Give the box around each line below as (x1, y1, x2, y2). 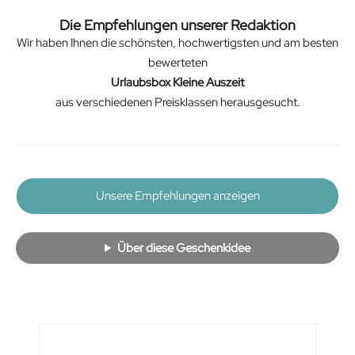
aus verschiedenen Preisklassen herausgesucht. (55, 94, 300, 110)
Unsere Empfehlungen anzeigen (95, 188, 260, 204)
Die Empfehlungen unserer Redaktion (59, 15, 296, 34)
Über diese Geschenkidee (116, 239, 250, 256)
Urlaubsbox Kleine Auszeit (111, 74, 244, 90)
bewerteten (147, 54, 208, 71)
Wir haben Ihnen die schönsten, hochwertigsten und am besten (17, 34, 338, 51)
